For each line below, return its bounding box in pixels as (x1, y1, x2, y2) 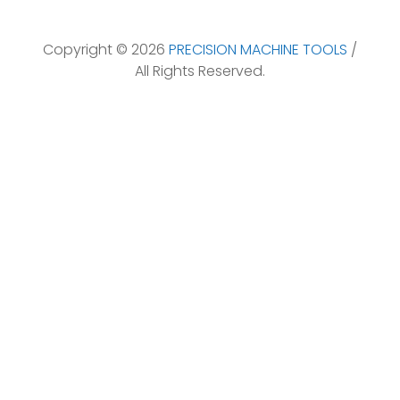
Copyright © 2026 (43, 38, 169, 60)
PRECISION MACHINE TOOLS (169, 38, 347, 60)
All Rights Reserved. (135, 60, 265, 81)
